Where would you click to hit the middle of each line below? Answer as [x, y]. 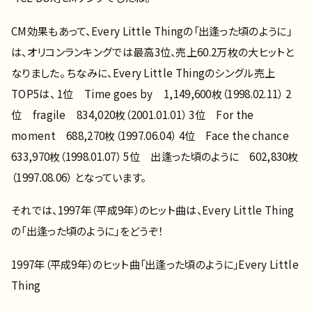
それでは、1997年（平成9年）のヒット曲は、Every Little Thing [153, 210]
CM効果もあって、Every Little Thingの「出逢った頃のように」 [151, 30]
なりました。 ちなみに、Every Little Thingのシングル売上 [143, 72]
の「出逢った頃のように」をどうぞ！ [87, 231]
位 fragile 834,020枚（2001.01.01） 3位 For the [133, 114]
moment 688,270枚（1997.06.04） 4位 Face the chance [156, 135]
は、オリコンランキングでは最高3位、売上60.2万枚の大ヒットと [153, 51]
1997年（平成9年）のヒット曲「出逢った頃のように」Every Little [155, 264]
